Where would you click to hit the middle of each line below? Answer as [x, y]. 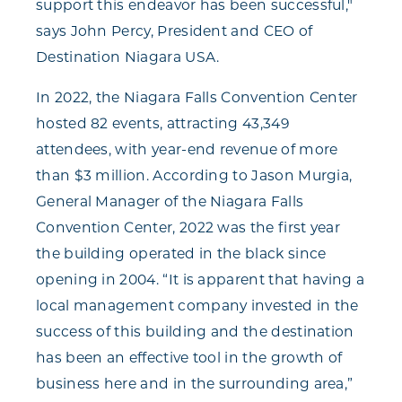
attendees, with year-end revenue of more [187, 150]
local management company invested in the [197, 306]
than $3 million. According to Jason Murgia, [194, 176]
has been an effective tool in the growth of [189, 358]
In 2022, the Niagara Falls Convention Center [197, 98]
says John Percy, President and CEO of [175, 31]
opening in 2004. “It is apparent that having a [201, 280]
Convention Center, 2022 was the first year [188, 228]
